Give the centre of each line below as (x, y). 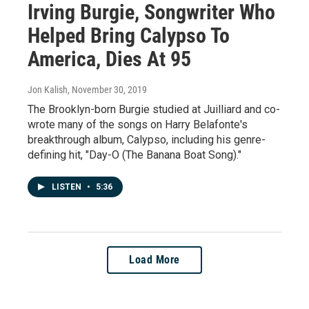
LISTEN (68, 187)
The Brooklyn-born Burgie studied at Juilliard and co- (154, 109)
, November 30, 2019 (107, 89)
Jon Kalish (48, 89)
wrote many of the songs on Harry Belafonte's (138, 124)
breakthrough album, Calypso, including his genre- (147, 139)
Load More (154, 259)
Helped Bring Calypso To (129, 35)
